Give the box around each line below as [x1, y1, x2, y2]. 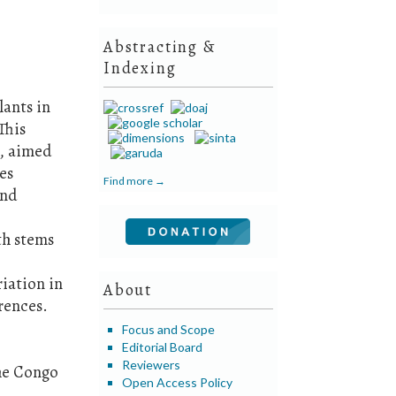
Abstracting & [103, 35, 216, 57]
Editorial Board [122, 339, 203, 354]
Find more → [103, 173, 166, 187]
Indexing [103, 57, 177, 79]
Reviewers [122, 356, 181, 372]
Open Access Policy [122, 374, 233, 390]
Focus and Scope [122, 321, 216, 337]
